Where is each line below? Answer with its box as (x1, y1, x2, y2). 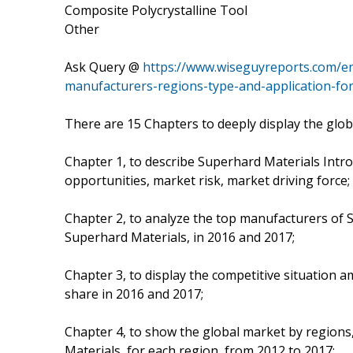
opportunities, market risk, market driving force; (65, 171, 350, 189)
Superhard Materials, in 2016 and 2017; (65, 228, 295, 246)
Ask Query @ (65, 58, 143, 76)
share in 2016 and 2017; (65, 284, 203, 303)
